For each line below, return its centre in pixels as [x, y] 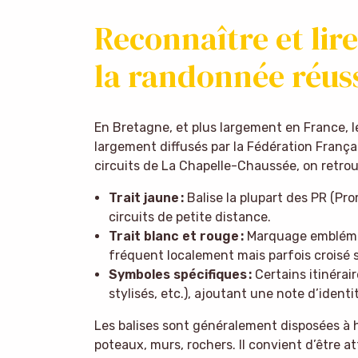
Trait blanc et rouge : [176, 236]
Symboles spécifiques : [180, 274]
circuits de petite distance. [189, 217]
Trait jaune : [146, 197]
